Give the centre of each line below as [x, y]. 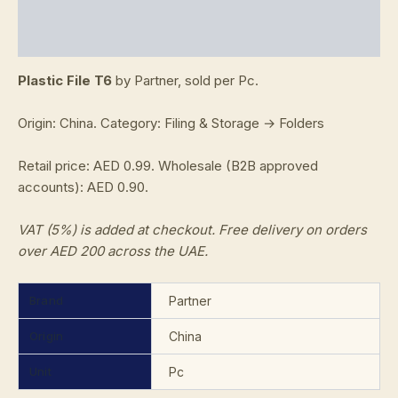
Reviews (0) [58, 39]
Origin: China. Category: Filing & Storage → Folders [171, 123]
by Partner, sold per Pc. [185, 81]
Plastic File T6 [65, 81]
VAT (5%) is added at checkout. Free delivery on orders [192, 230]
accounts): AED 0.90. [83, 187]
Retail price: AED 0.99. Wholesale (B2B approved [168, 166]
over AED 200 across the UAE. [113, 251]
